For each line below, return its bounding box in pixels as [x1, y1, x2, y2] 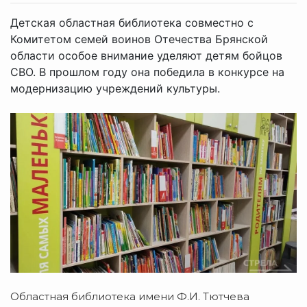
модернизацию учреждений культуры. [10, 81, 220, 95]
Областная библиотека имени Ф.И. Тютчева [10, 289, 249, 303]
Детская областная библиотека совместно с [10, 15, 254, 29]
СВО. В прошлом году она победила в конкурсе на [10, 64, 284, 79]
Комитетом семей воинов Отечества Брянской [10, 32, 268, 46]
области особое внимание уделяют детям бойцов [10, 48, 282, 62]
